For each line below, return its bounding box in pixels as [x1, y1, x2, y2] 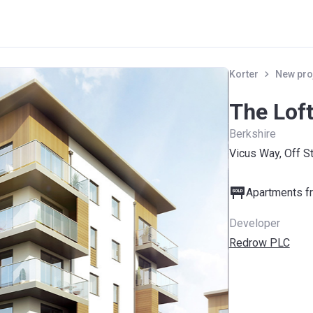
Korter [228, 68, 259, 80]
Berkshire [228, 127, 276, 140]
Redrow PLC [228, 236, 290, 249]
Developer [228, 217, 280, 230]
